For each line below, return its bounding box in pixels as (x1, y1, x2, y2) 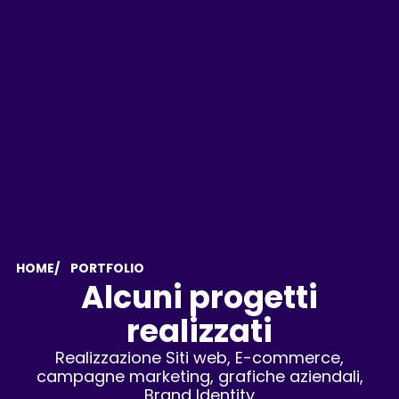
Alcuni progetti (81, 275, 318, 319)
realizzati (126, 309, 273, 353)
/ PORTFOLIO (53, 259, 144, 277)
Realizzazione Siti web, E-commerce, (55, 346, 344, 369)
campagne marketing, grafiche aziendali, (36, 365, 363, 387)
